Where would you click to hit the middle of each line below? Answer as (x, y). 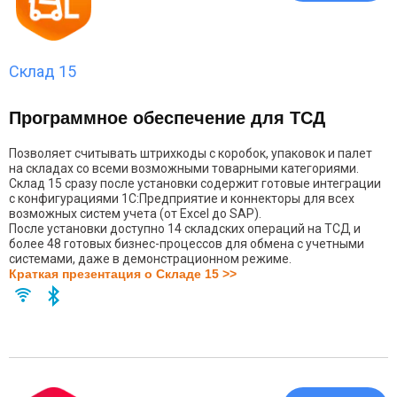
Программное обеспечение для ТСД (167, 118)
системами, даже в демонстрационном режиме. (150, 259)
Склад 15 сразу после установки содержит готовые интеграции (195, 183)
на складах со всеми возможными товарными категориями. (184, 168)
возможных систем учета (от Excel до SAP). (136, 214)
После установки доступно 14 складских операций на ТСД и (185, 229)
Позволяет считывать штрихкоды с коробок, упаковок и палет (191, 153)
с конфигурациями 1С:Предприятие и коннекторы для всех (182, 198)
